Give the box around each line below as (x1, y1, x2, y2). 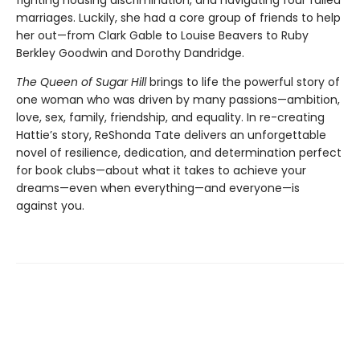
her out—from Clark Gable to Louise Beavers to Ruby (16, 27, 309, 44)
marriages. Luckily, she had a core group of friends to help (16, 10, 341, 27)
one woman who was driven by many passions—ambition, (16, 92, 340, 108)
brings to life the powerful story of (146, 74, 340, 91)
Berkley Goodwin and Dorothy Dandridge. (16, 45, 244, 62)
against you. (16, 198, 84, 215)
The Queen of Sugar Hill (16, 74, 146, 91)
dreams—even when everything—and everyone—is (16, 180, 300, 197)
